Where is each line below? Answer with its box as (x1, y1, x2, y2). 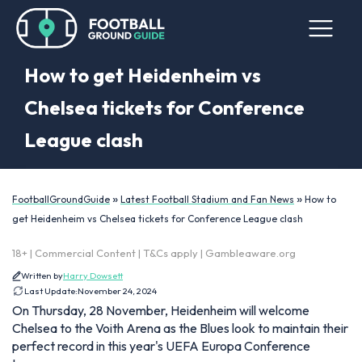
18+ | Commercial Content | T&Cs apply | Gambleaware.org (12, 246, 296, 259)
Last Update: (24, 285, 78, 297)
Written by (21, 270, 63, 281)
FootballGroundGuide (12, 193, 110, 205)
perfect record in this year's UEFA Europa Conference (12, 338, 310, 354)
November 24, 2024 (78, 285, 157, 297)
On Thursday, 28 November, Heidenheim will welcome (12, 302, 309, 318)
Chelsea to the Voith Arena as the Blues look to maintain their (12, 320, 348, 336)
